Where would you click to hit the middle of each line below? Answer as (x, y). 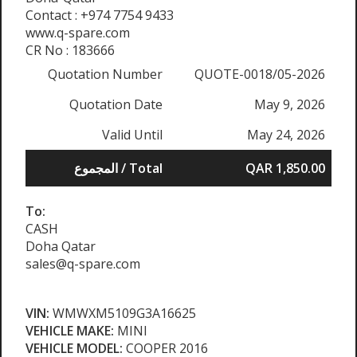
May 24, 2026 (286, 135)
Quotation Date (116, 105)
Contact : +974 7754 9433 (100, 16)
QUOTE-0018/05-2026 (260, 75)
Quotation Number (105, 75)
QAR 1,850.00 (285, 169)
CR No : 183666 (70, 51)
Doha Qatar (61, 247)
